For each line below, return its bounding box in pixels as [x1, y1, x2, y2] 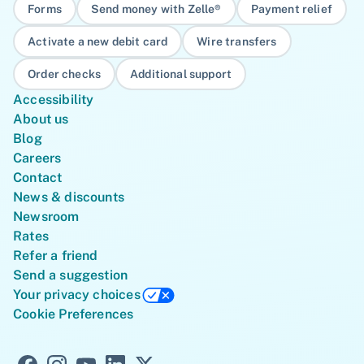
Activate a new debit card [28, 34, 168, 48]
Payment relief [250, 2, 332, 15]
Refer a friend [13, 247, 98, 263]
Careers [13, 149, 62, 166]
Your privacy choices [13, 286, 141, 302]
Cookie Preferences [13, 305, 134, 322]
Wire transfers [197, 34, 277, 48]
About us [13, 110, 69, 127]
